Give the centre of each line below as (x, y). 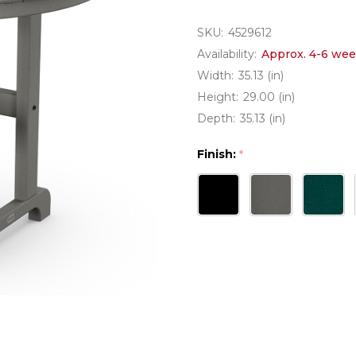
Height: (218, 97)
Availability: (227, 54)
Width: (215, 75)
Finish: (218, 154)
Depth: (216, 118)
